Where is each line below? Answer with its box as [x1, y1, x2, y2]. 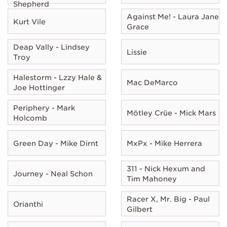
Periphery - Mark [13, 103, 75, 112]
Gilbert [127, 205, 153, 213]
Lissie [127, 48, 147, 56]
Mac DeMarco [127, 78, 178, 87]
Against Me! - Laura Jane [127, 12, 219, 21]
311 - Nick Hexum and [127, 164, 205, 173]
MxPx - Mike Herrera [127, 139, 202, 147]
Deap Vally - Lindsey [13, 43, 90, 51]
